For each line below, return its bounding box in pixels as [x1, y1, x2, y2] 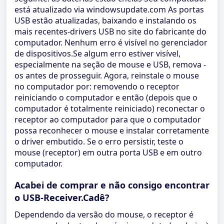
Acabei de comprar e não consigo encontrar [14, 179, 209, 191]
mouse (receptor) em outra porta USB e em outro [14, 147, 202, 158]
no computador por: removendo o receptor [14, 81, 179, 92]
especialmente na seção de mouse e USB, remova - [14, 59, 206, 70]
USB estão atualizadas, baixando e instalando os [14, 15, 196, 26]
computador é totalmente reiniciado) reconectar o [14, 103, 205, 114]
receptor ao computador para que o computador [14, 114, 201, 125]
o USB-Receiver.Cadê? [14, 191, 109, 203]
